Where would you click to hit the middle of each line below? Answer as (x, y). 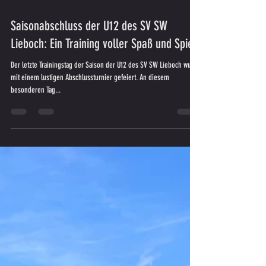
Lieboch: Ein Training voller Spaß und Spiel (103, 101)
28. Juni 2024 (27, 53)
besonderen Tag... (36, 147)
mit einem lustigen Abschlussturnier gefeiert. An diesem (90, 134)
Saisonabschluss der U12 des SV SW (89, 83)
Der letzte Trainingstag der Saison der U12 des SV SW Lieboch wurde (106, 122)
